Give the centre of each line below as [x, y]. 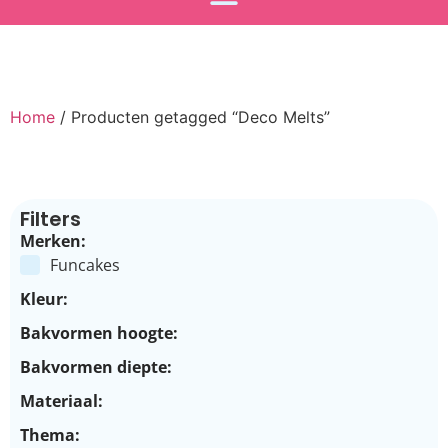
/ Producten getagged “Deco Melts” [192, 116]
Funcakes [85, 264]
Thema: [50, 434]
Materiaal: [61, 400]
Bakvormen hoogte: [99, 332]
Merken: [53, 240]
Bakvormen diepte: [96, 366]
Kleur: [44, 298]
